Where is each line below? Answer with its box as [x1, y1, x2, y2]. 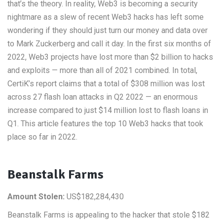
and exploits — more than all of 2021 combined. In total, [7, 66, 197, 75]
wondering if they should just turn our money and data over [7, 26, 208, 35]
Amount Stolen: [7, 192, 65, 201]
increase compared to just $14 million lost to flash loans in [7, 106, 208, 115]
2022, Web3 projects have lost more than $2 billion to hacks [7, 52, 213, 62]
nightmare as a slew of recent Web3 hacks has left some [7, 12, 204, 22]
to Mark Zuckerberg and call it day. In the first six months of [7, 39, 211, 48]
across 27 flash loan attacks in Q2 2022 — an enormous [7, 92, 198, 102]
